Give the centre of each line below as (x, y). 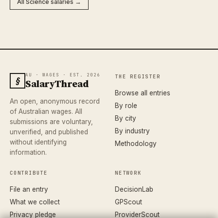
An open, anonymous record (55, 101)
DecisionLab (134, 189)
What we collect (35, 202)
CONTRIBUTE (29, 173)
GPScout (128, 202)
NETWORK (128, 173)
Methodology (136, 143)
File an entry (29, 189)
